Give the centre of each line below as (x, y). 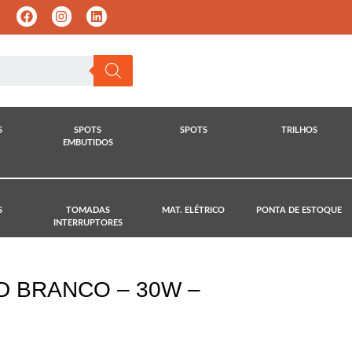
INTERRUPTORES (88, 223)
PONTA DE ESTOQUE (299, 211)
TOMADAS (88, 211)
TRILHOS (299, 130)
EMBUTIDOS (88, 143)
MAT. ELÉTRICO (194, 211)
